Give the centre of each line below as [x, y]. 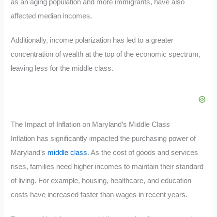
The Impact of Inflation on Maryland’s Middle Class [91, 124]
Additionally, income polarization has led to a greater [92, 40]
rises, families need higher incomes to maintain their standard [107, 166]
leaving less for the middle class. [62, 69]
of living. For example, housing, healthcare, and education [101, 180]
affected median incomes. [52, 16]
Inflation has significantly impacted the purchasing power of [103, 138]
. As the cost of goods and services [143, 152]
